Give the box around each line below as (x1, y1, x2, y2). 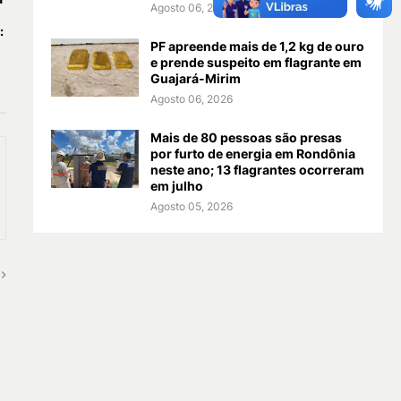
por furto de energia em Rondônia (149, 146, 355, 161)
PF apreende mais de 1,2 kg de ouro (149, 38, 364, 54)
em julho (149, 178, 203, 193)
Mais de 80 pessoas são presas (149, 130, 342, 145)
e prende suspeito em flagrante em (149, 55, 362, 70)
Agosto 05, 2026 (149, 200, 233, 213)
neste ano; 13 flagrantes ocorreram (149, 162, 364, 177)
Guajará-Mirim (149, 71, 241, 86)
